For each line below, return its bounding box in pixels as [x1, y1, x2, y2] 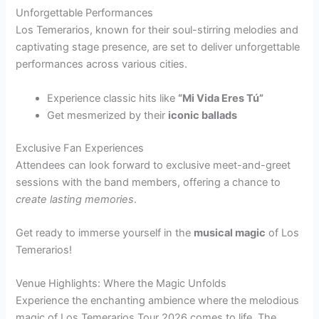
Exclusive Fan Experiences [16, 141, 145, 155]
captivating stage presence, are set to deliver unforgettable [16, 41, 300, 54]
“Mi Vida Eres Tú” [178, 91, 264, 105]
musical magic [194, 226, 266, 239]
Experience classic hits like [47, 91, 179, 105]
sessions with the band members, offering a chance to [16, 175, 281, 189]
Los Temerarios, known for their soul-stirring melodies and [16, 23, 299, 37]
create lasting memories [16, 192, 135, 206]
